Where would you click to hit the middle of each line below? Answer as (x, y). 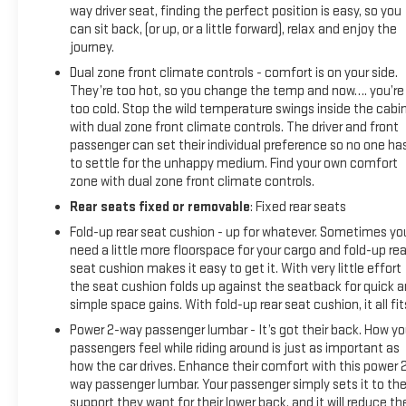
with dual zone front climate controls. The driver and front (234, 127)
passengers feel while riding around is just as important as (234, 348)
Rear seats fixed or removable (159, 207)
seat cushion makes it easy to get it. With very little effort (235, 268)
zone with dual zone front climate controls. (192, 181)
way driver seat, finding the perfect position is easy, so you (235, 11)
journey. (92, 47)
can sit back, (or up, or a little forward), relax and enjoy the (233, 29)
